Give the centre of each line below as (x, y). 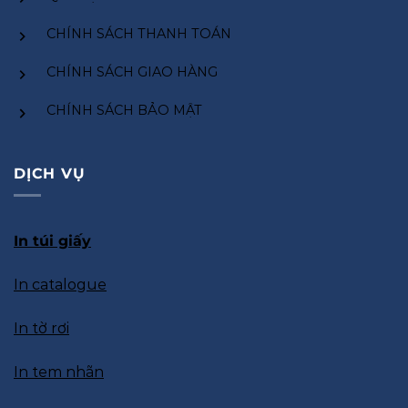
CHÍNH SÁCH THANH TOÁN (139, 34)
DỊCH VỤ (50, 173)
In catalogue (60, 285)
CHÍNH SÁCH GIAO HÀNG (132, 72)
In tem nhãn (59, 372)
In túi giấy (52, 241)
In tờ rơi (41, 329)
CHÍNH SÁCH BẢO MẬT (124, 111)
